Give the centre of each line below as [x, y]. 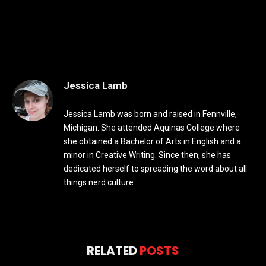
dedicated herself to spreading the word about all [155, 168]
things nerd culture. [99, 182]
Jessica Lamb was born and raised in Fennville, [150, 114]
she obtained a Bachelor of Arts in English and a [152, 141]
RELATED [113, 250]
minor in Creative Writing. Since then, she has [147, 155]
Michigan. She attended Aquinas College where [152, 127]
